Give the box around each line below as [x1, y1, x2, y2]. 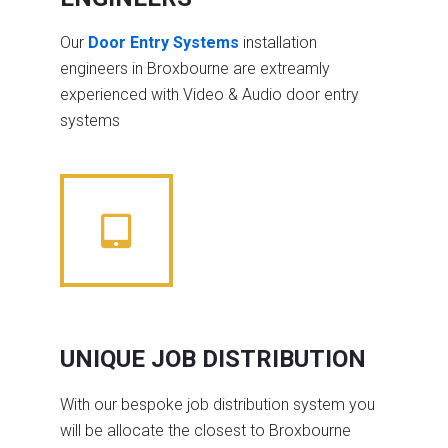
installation [239, 33, 317, 53]
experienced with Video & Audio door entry [60, 85, 359, 105]
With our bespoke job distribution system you [60, 395, 375, 415]
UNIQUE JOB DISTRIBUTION [60, 345, 366, 374]
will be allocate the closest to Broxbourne [60, 421, 351, 441]
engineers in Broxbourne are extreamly [60, 59, 330, 79]
